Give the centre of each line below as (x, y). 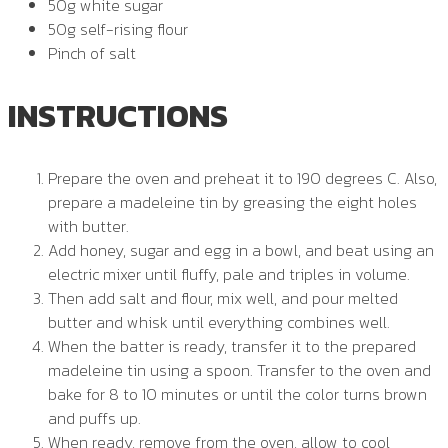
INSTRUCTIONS (118, 115)
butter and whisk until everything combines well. (219, 322)
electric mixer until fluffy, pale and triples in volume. (229, 274)
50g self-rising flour (118, 29)
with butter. (88, 226)
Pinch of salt (92, 53)
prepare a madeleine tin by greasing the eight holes (232, 202)
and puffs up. (94, 418)
